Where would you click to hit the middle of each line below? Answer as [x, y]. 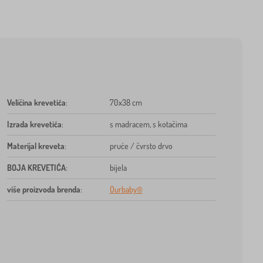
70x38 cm [126, 102]
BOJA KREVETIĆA [36, 167]
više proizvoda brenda [43, 189]
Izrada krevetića [34, 124]
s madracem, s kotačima [148, 124]
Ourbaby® [126, 189]
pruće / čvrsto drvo [141, 146]
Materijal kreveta [36, 146]
